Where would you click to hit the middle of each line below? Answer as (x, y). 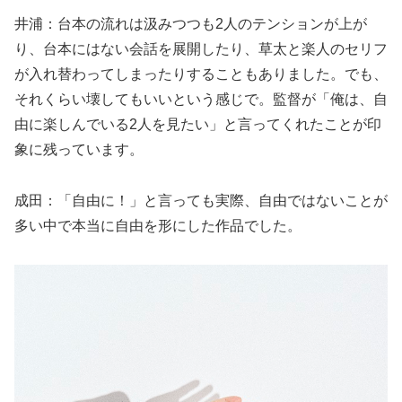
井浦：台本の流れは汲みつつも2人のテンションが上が (191, 24)
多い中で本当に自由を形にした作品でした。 (158, 225)
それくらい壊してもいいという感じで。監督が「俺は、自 (201, 100)
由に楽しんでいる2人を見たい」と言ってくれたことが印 (198, 125)
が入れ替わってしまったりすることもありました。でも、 (201, 74)
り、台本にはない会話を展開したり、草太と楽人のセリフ (201, 49)
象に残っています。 (79, 150)
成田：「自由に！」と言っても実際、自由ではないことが (201, 200)
